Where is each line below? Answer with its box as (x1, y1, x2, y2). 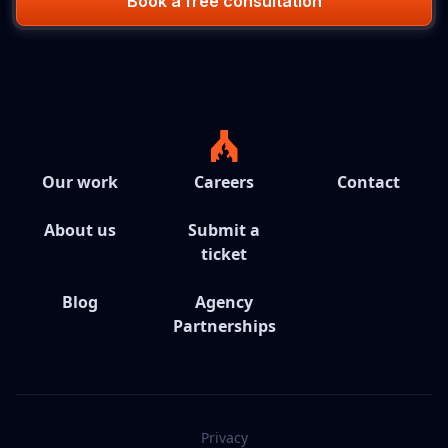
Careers (194, 171, 254, 193)
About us (44, 219, 116, 241)
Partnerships (172, 315, 276, 337)
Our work (42, 171, 118, 193)
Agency (195, 291, 253, 313)
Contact (336, 171, 400, 193)
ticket (201, 243, 247, 265)
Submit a (188, 219, 260, 241)
